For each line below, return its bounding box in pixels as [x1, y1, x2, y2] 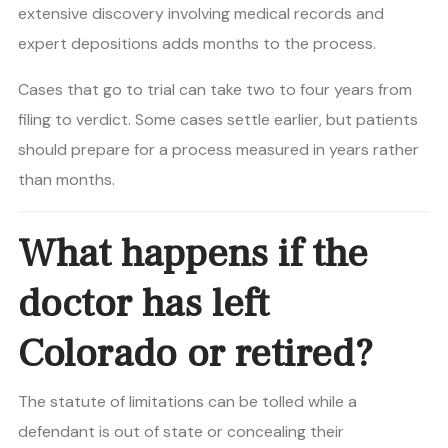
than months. [18, 169, 115, 191]
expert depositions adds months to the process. [18, 33, 376, 55]
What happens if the [18, 228, 368, 280]
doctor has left [18, 278, 269, 330]
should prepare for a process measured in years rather [18, 139, 419, 161]
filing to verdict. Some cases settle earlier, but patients [18, 109, 418, 131]
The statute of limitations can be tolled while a [18, 391, 357, 413]
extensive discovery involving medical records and [18, 3, 384, 25]
